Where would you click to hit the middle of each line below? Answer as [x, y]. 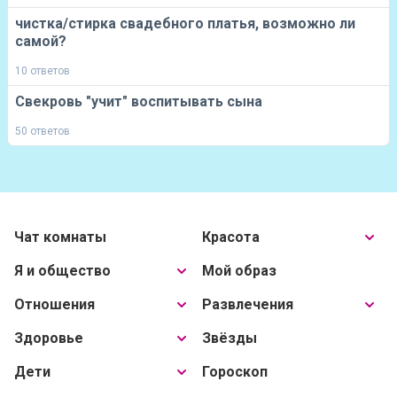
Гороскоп [235, 372]
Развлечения [248, 304]
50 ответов [43, 131]
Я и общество [62, 271]
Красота [231, 237]
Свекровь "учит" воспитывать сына [139, 101]
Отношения [54, 304]
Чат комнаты [60, 237]
